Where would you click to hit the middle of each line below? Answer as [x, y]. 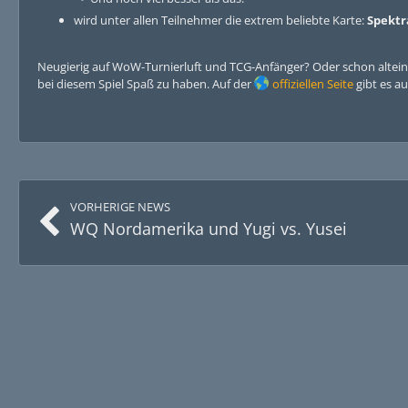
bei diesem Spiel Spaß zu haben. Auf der [146, 84]
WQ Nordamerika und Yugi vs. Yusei [209, 229]
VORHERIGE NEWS [120, 207]
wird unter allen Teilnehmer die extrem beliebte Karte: [220, 20]
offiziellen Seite [313, 84]
